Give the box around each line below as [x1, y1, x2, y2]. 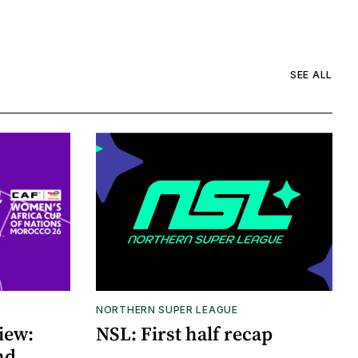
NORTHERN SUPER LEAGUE [96, 303, 238, 316]
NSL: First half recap [96, 320, 272, 347]
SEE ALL [290, 68, 332, 81]
